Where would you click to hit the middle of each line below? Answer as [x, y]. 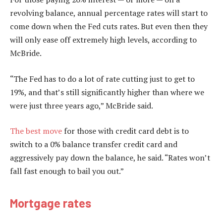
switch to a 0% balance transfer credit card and [94, 144]
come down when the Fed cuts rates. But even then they [109, 27]
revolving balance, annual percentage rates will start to [109, 13]
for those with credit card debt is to [125, 131]
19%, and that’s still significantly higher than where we [107, 92]
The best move [36, 131]
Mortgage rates [51, 203]
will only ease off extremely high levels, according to [103, 40]
